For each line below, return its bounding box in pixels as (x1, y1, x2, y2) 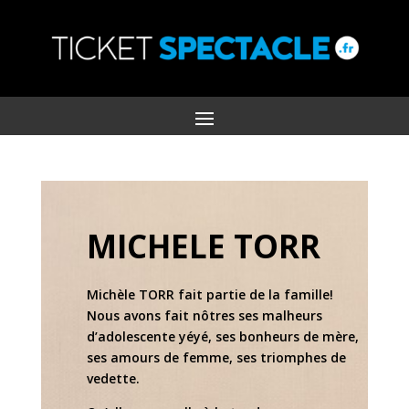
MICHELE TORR (86, 225, 320, 268)
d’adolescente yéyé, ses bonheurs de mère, (86, 328, 359, 346)
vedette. (86, 370, 140, 388)
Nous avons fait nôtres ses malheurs (86, 307, 322, 325)
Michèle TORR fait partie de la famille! (86, 286, 333, 304)
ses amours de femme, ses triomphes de (86, 349, 346, 367)
